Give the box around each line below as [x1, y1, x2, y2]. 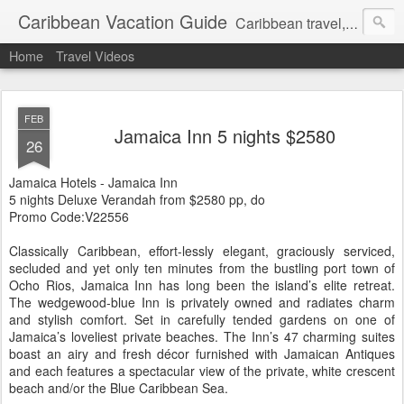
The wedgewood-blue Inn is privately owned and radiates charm [9, 293, 395, 311]
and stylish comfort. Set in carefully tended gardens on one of [9, 310, 395, 328]
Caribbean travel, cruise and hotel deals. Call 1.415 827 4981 [235, 13, 345, 33]
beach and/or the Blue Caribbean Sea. [9, 379, 228, 397]
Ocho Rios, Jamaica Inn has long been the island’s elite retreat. [9, 276, 395, 294]
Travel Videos [56, 46, 134, 65]
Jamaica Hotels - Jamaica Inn [9, 173, 178, 191]
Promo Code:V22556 [9, 207, 129, 225]
